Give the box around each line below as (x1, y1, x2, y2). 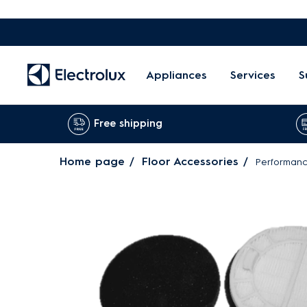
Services (230, 68, 275, 82)
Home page (60, 155, 125, 168)
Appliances (146, 68, 207, 82)
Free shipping (94, 117, 162, 130)
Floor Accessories (142, 155, 238, 168)
